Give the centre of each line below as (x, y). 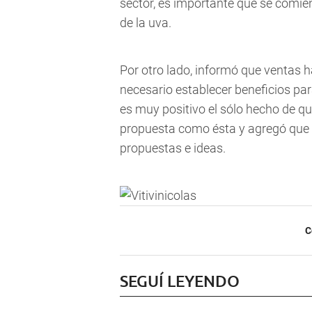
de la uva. (146, 23)
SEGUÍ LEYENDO (180, 281)
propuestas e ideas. (173, 148)
